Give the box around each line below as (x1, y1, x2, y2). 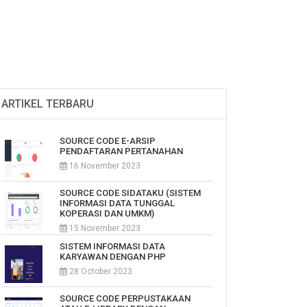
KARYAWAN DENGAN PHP (60, 251, 166, 262)
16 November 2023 (67, 161, 140, 171)
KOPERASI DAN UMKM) (60, 208, 154, 219)
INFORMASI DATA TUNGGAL (60, 198, 175, 208)
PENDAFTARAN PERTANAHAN (60, 146, 183, 156)
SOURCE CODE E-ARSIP (60, 136, 156, 146)
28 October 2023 (67, 267, 132, 276)
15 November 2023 (67, 223, 140, 233)
